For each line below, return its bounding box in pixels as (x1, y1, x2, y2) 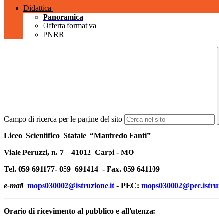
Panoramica (43, 13, 83, 22)
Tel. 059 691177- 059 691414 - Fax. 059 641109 (4, 165, 160, 174)
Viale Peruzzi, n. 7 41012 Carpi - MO (4, 148, 134, 157)
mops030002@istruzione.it (27, 181, 114, 190)
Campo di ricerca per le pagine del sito (4, 115, 122, 124)
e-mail (4, 181, 25, 190)
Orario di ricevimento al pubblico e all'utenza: (4, 207, 155, 216)
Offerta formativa (43, 22, 96, 30)
